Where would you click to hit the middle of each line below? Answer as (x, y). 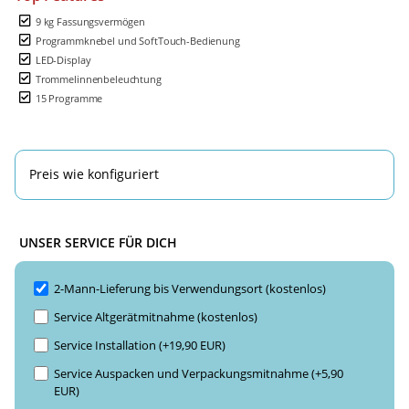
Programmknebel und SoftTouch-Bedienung (137, 40)
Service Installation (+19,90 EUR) (140, 345)
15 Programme (69, 98)
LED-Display (63, 59)
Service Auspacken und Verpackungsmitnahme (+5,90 (199, 373)
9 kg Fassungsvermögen (90, 21)
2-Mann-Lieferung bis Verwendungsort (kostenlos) (190, 288)
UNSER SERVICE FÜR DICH (98, 242)
